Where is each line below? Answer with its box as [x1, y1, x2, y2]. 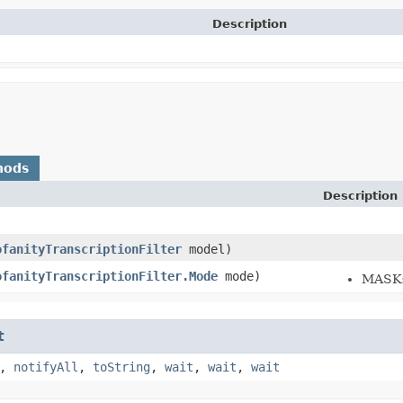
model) [182, 241, 232, 256]
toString [93, 359, 150, 374]
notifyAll [13, 359, 78, 374]
